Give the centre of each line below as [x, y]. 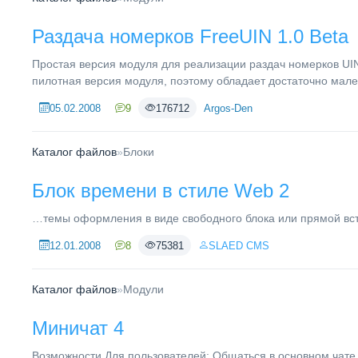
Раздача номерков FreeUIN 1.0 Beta [190, 36]
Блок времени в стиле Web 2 [161, 191]
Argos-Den [228, 108]
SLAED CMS [239, 245]
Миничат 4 [78, 328]
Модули [143, 289]
